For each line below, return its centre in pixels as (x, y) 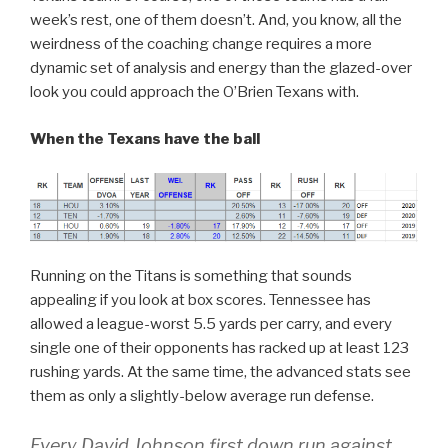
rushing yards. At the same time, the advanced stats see (220, 372)
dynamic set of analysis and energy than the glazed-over (221, 68)
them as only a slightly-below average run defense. (202, 396)
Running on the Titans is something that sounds (191, 276)
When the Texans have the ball (145, 138)
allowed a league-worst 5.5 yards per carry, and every (211, 324)
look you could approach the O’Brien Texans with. (194, 92)
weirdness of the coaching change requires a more (201, 44)
